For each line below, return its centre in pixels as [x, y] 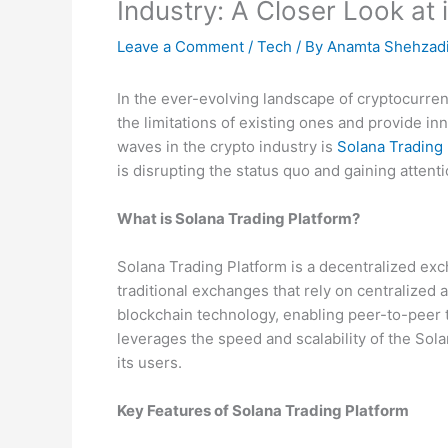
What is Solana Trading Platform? [238, 219]
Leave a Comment [180, 47]
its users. [149, 363]
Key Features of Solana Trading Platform [263, 411]
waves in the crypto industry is [227, 147]
